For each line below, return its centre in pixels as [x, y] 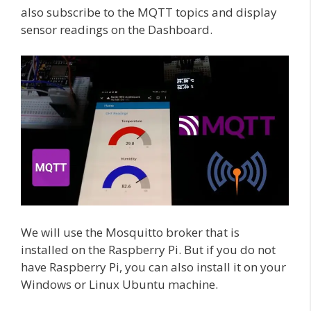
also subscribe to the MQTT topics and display [149, 12]
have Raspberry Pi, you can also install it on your [153, 267]
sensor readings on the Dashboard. [117, 29]
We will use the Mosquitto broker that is [130, 232]
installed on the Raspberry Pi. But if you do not [148, 249]
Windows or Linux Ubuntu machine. [119, 284]
